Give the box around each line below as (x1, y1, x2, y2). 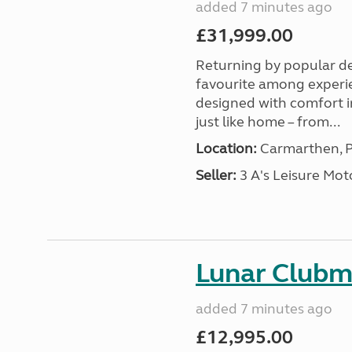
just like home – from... (195, 113, 340, 130)
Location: (195, 140, 257, 157)
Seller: (195, 167, 236, 184)
